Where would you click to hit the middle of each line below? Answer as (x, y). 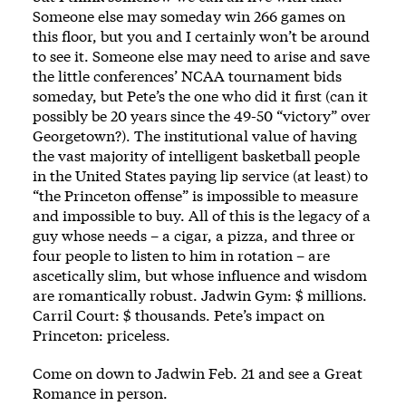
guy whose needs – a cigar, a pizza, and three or (194, 235)
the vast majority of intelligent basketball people (196, 155)
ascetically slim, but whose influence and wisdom (200, 275)
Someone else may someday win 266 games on (189, 15)
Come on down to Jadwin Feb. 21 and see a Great (198, 372)
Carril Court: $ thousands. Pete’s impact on (179, 314)
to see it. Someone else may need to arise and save (201, 55)
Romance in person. (104, 392)
